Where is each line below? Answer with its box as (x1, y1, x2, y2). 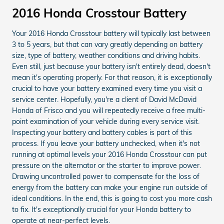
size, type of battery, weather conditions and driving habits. (12, 50, 200, 60)
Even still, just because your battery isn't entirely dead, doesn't (12, 61, 210, 71)
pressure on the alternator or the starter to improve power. (12, 160, 201, 170)
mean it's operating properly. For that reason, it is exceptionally (12, 72, 212, 82)
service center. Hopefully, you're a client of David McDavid (12, 94, 196, 104)
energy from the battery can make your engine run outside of (12, 182, 207, 192)
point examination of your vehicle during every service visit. (12, 116, 199, 126)
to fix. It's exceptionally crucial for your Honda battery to (12, 204, 191, 214)
